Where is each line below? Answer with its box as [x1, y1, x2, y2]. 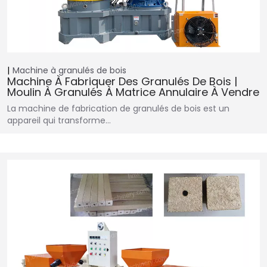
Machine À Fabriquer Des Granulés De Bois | [7, 74, 237, 89]
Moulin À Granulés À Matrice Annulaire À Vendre [7, 85, 259, 100]
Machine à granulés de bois [13, 64, 126, 77]
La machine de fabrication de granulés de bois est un [7, 103, 229, 115]
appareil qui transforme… [7, 114, 111, 127]
